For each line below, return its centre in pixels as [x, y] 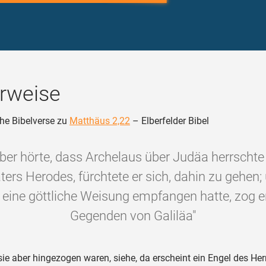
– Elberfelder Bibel [170, 121]
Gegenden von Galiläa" [133, 216]
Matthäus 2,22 [100, 121]
